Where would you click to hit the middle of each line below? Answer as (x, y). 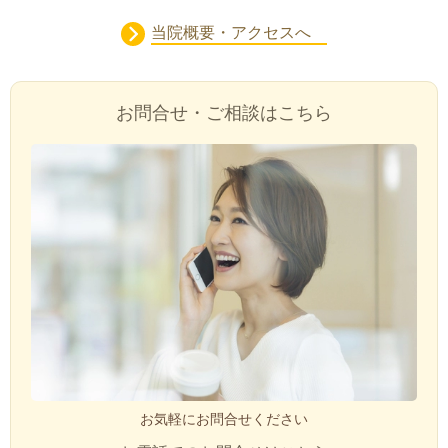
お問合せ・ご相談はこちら (224, 113)
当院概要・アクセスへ (239, 33)
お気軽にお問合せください (224, 419)
